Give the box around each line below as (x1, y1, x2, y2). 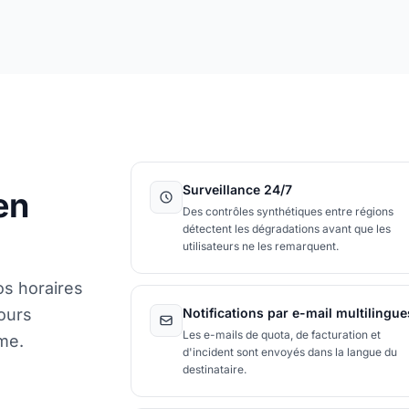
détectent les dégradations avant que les (182, 221, 391, 236)
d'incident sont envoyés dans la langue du (182, 344, 397, 359)
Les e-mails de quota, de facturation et (182, 327, 381, 341)
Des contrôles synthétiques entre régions (182, 204, 393, 218)
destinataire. (182, 362, 246, 376)
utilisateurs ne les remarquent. (182, 238, 339, 253)
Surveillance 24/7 (182, 181, 292, 197)
